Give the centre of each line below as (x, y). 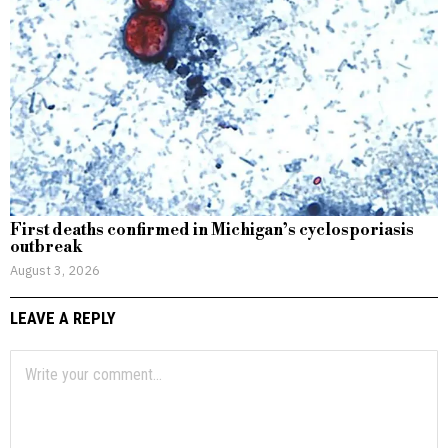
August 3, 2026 (55, 270)
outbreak (46, 247)
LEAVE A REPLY (63, 318)
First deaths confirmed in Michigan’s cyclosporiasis (212, 230)
